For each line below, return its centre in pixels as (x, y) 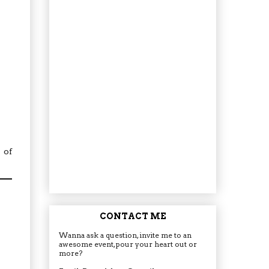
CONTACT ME (133, 216)
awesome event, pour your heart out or (128, 244)
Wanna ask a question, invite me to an (125, 235)
